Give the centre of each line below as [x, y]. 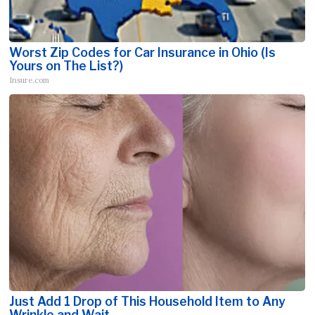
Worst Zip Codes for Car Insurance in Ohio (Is [143, 53]
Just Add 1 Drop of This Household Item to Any [148, 302]
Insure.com [30, 81]
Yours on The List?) [66, 66]
